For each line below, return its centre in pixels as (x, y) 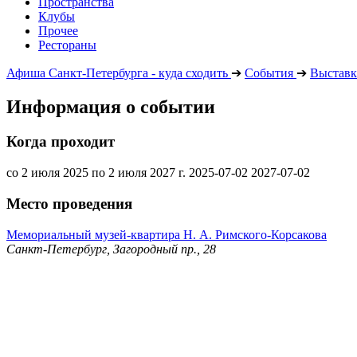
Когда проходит (61, 142)
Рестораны (67, 45)
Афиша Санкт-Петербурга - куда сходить (117, 73)
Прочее (58, 30)
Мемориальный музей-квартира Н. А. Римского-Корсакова (167, 234)
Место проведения (69, 203)
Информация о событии (111, 106)
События (269, 73)
